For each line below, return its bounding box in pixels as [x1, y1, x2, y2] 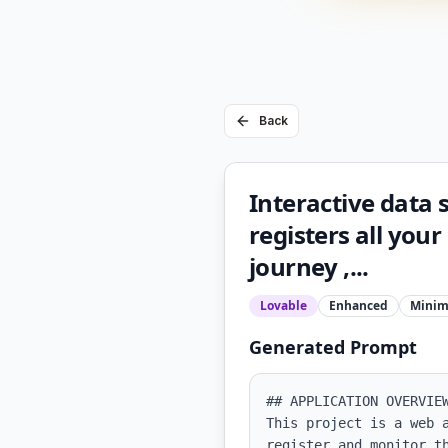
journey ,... [249, 250, 369, 283]
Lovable [260, 297, 307, 314]
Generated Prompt [249, 335, 417, 359]
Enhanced [329, 297, 388, 314]
